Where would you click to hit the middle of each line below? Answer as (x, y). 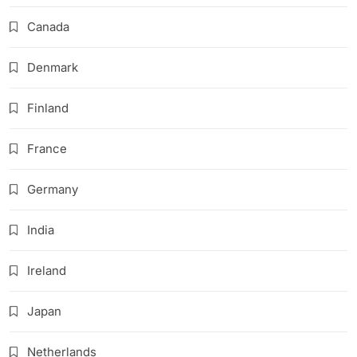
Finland (48, 108)
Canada (48, 27)
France (47, 149)
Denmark (53, 68)
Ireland (47, 271)
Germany (53, 190)
